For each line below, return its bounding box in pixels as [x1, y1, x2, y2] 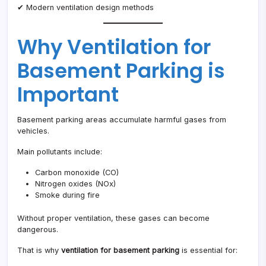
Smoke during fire [35, 191, 100, 200]
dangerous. [17, 225, 58, 235]
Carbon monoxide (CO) [35, 168, 119, 178]
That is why [17, 246, 61, 255]
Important [17, 81, 119, 109]
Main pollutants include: [17, 147, 102, 157]
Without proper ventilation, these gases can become [17, 214, 210, 223]
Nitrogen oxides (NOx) [35, 179, 116, 189]
